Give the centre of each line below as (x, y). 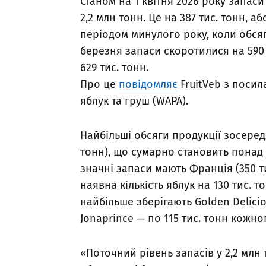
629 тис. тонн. (114, 68)
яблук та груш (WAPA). (134, 101)
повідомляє (148, 85)
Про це (99, 85)
